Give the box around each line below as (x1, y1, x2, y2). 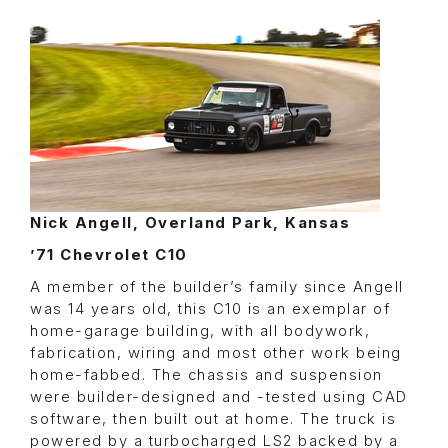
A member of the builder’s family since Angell (30, 278, 404, 297)
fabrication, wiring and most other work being (30, 344, 402, 363)
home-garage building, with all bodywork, (30, 322, 370, 341)
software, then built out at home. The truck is (30, 410, 396, 429)
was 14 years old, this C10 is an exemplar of (30, 300, 390, 319)
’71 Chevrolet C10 (30, 246, 188, 265)
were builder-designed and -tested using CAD (30, 388, 408, 407)
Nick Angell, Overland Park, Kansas (30, 214, 350, 233)
